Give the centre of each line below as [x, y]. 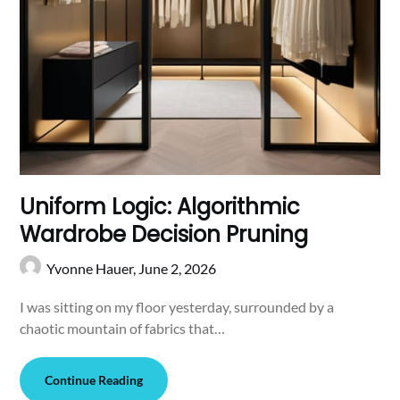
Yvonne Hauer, [93, 269]
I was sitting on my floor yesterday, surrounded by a [177, 307]
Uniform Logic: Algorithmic [160, 207]
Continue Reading [94, 380]
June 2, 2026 [178, 269]
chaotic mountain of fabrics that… [123, 329]
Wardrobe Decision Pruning [164, 235]
